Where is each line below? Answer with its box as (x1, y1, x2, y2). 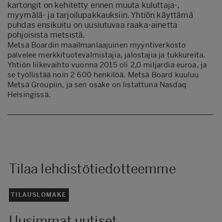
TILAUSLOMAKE (11, 191, 67, 199)
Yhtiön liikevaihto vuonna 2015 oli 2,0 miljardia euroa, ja (7, 60, 207, 69)
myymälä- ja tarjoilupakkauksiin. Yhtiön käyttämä (7, 10, 193, 20)
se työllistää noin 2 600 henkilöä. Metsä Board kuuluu (7, 70, 199, 79)
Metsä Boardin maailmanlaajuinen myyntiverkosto (7, 40, 186, 50)
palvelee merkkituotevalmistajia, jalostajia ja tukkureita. (7, 50, 206, 59)
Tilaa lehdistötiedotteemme (8, 161, 176, 177)
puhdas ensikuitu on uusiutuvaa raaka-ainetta (7, 20, 178, 30)
